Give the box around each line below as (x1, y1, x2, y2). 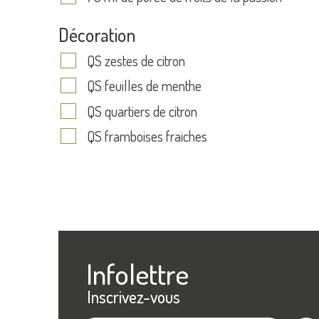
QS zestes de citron (87, 51, 185, 70)
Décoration (58, 23, 136, 47)
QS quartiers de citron (87, 101, 197, 120)
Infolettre (86, 255, 189, 291)
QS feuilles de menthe (87, 76, 202, 95)
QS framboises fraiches (87, 126, 207, 145)
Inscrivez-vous (87, 285, 180, 308)
